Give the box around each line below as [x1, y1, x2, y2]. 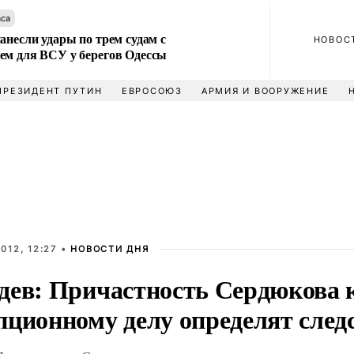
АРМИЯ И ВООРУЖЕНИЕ [201, 85, 330, 96]
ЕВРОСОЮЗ [121, 85, 183, 96]
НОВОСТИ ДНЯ [70, 243, 149, 254]
